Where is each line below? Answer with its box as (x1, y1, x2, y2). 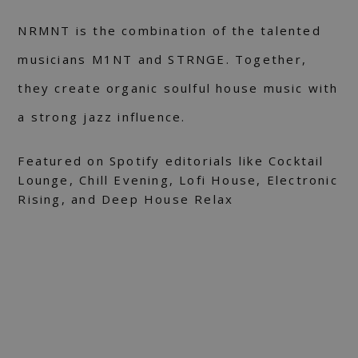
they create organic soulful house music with (18, 80, 339, 97)
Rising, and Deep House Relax (18, 191, 234, 208)
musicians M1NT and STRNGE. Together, (18, 51, 307, 68)
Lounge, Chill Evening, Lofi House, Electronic (18, 172, 338, 189)
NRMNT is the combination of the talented (18, 22, 321, 39)
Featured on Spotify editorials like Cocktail (18, 153, 324, 169)
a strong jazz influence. (18, 109, 186, 125)
